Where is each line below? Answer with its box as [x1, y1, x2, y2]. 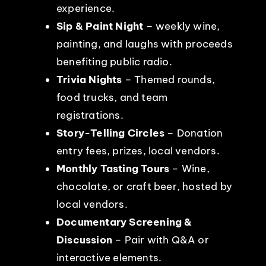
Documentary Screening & [56, 215, 192, 229]
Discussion [56, 233, 112, 246]
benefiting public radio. [56, 55, 172, 68]
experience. [56, 1, 115, 15]
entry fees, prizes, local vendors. [56, 144, 220, 157]
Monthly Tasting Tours [56, 161, 170, 175]
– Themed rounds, [122, 72, 215, 86]
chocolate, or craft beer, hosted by [56, 179, 232, 193]
